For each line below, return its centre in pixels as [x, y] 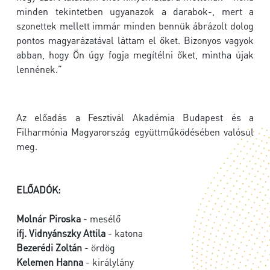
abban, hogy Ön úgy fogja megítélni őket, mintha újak [135, 55]
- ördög [99, 248]
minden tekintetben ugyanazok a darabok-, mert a [135, 11]
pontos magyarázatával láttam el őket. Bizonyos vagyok [135, 40]
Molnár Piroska [49, 219]
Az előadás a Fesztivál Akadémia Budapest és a [135, 118]
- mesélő [101, 219]
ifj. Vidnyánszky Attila [61, 233]
